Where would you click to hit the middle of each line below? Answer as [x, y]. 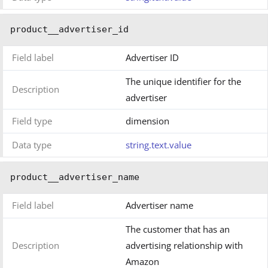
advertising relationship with [184, 245]
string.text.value [159, 144]
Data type [32, 144]
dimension [147, 121]
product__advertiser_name [75, 177]
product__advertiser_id [69, 29]
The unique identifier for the [183, 81]
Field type [32, 121]
